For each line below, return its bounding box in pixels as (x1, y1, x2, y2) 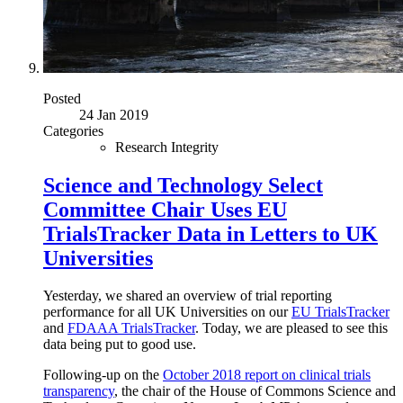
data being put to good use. (43, 336, 196, 353)
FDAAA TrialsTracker (67, 320, 195, 336)
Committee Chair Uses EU (43, 197, 287, 221)
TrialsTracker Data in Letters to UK (43, 221, 378, 246)
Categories (43, 122, 103, 139)
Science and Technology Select (43, 173, 323, 197)
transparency (43, 383, 114, 399)
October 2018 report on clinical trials (163, 367, 371, 383)
